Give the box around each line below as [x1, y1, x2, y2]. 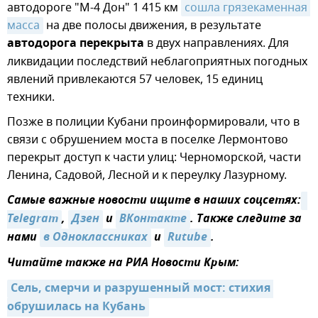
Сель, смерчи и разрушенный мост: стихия [11, 280, 270, 299]
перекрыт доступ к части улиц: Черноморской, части [7, 149, 301, 167]
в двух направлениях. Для [144, 35, 289, 53]
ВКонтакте [119, 210, 187, 229]
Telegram [7, 210, 58, 229]
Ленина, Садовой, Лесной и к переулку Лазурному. [7, 167, 287, 185]
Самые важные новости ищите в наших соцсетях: [7, 192, 301, 211]
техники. [7, 89, 55, 106]
